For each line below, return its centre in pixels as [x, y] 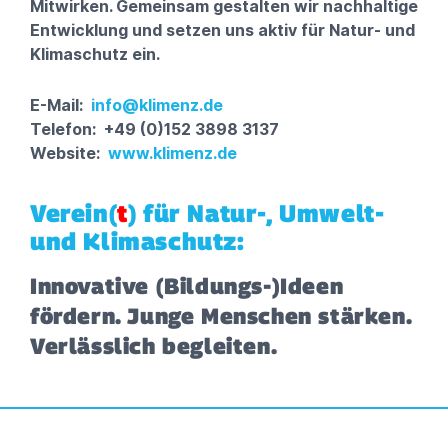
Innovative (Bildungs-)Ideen [187, 286]
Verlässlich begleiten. [154, 346]
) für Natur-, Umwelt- [256, 213]
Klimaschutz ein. [95, 54]
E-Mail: [60, 104]
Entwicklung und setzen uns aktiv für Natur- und [222, 30]
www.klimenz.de [172, 152]
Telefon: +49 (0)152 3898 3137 [154, 128]
